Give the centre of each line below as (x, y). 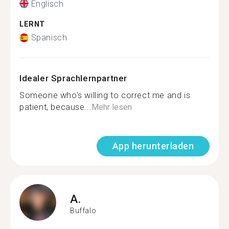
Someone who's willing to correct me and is (105, 95)
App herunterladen (153, 146)
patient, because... (56, 107)
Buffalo (83, 210)
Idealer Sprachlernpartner (73, 78)
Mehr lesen (112, 107)
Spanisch (49, 38)
